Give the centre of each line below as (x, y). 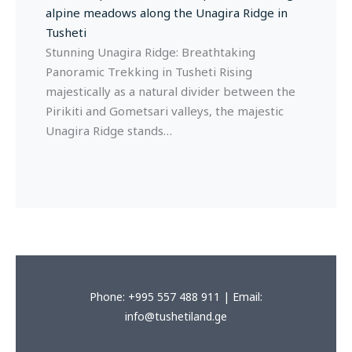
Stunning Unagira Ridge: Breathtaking (150, 51)
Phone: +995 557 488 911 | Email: (176, 297)
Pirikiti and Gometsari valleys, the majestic (164, 110)
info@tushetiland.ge (176, 317)
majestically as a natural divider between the (170, 91)
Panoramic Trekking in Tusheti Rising (148, 71)
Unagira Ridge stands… (108, 130)
